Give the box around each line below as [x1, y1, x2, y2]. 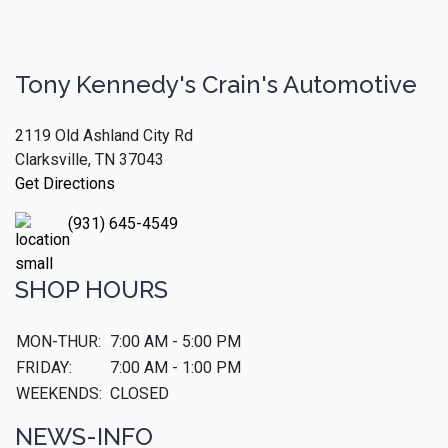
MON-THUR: [16, 332, 101, 352]
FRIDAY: [16, 358, 72, 378]
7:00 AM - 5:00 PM [110, 332, 241, 352]
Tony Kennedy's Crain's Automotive [15, 70, 417, 100]
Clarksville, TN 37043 [15, 150, 164, 170]
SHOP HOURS [15, 275, 168, 305]
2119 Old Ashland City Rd [15, 126, 193, 146]
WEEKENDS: [16, 384, 102, 404]
